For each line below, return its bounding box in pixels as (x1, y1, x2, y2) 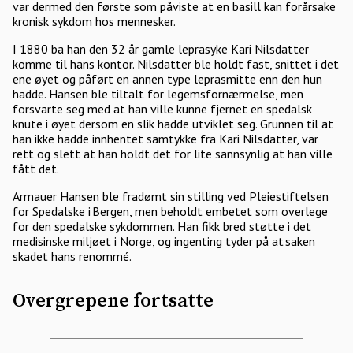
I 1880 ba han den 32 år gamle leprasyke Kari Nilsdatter (13, 41, 309, 57)
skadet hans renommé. (13, 248, 134, 264)
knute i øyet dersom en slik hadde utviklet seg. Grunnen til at (13, 116, 333, 132)
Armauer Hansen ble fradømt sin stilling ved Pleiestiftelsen (13, 188, 329, 204)
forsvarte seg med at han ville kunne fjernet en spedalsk (13, 101, 312, 117)
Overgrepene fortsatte (13, 289, 214, 313)
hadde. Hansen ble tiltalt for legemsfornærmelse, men (13, 86, 303, 102)
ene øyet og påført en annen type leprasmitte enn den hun (13, 71, 322, 87)
